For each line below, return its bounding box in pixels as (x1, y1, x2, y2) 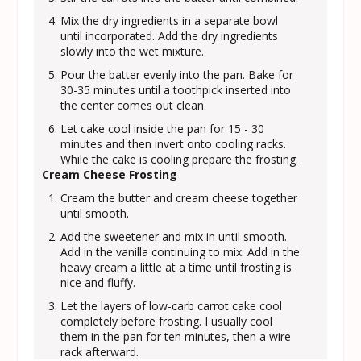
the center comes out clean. (60, 97, 207, 113)
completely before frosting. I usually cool (60, 313, 273, 329)
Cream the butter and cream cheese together (60, 189, 298, 205)
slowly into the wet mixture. (60, 43, 205, 59)
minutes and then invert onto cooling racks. (60, 135, 287, 151)
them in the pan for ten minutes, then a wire (60, 328, 292, 344)
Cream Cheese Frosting (42, 166, 178, 182)
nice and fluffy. (60, 274, 136, 290)
